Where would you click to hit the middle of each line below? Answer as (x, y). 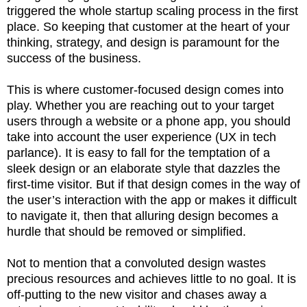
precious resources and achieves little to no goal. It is (151, 279)
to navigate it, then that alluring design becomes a (143, 216)
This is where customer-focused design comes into (145, 89)
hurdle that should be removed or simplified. (128, 231)
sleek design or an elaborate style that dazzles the (144, 168)
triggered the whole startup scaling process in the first (152, 11)
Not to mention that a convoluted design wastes (136, 263)
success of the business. (76, 58)
